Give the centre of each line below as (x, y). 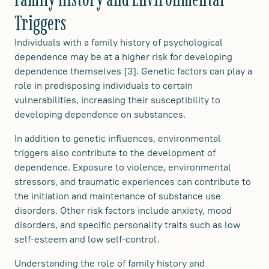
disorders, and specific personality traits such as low (127, 224)
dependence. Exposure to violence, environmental (123, 167)
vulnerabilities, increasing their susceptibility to (117, 99)
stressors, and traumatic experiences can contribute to (133, 181)
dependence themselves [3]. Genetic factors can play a (133, 71)
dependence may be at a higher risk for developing (123, 56)
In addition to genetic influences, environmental (118, 138)
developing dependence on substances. (100, 114)
